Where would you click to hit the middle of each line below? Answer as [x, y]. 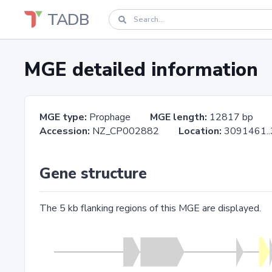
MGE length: [178, 117]
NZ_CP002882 [134, 131]
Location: [200, 131]
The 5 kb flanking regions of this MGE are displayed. [150, 208]
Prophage [118, 117]
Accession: [65, 131]
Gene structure [93, 174]
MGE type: [63, 117]
